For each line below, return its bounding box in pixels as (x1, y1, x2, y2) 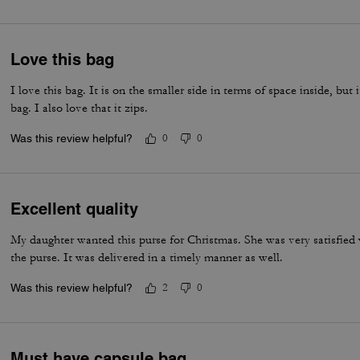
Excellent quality (10, 199, 139, 219)
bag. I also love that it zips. (10, 100, 149, 116)
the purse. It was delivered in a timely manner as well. (10, 250, 284, 265)
